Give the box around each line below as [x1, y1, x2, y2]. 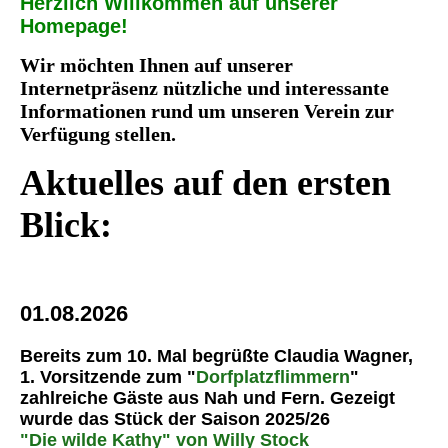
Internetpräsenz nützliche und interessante [20, 77, 389, 99]
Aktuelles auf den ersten [20, 163, 391, 203]
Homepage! [20, 15, 128, 37]
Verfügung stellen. [20, 123, 181, 145]
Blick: [20, 205, 112, 245]
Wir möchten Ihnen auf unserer [20, 54, 293, 76]
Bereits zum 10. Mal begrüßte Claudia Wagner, [20, 346, 413, 366]
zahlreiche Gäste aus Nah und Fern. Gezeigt [20, 388, 395, 408]
